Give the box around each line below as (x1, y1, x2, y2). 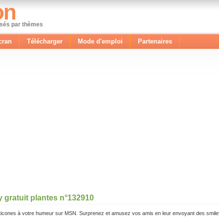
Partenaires (138, 38, 172, 45)
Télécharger (27, 38, 63, 45)
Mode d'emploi (78, 38, 123, 45)
